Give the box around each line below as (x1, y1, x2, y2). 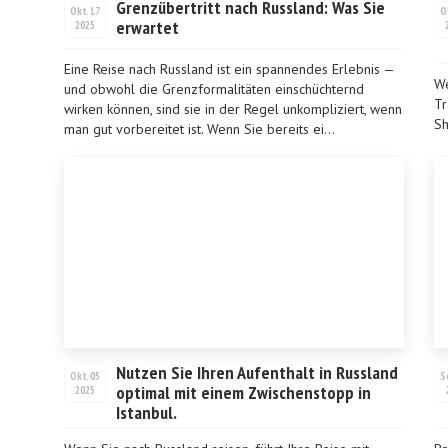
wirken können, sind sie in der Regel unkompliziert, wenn (64, 100, 402, 118)
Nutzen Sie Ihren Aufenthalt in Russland (116, 361, 398, 384)
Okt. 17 (70, 4, 100, 18)
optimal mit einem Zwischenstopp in (116, 381, 371, 404)
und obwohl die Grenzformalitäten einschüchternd (64, 80, 364, 98)
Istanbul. (116, 401, 177, 424)
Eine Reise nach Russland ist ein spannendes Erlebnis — (64, 60, 394, 78)
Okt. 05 (70, 369, 100, 383)
